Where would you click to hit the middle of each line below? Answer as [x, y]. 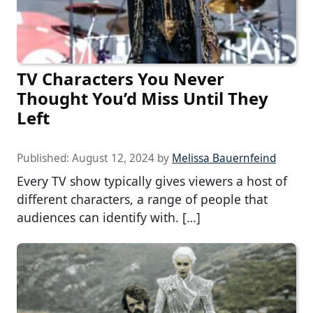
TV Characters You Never [121, 78]
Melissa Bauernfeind [224, 158]
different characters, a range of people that [142, 199]
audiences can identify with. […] [109, 217]
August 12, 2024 [113, 158]
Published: [44, 158]
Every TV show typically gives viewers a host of [152, 181]
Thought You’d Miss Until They [143, 98]
